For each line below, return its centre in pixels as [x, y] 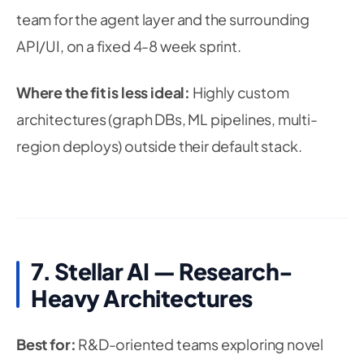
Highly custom [239, 92]
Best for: [46, 344]
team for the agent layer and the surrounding [163, 19]
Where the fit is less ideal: [103, 92]
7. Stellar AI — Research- [162, 271]
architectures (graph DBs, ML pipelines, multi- [167, 119]
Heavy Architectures [142, 298]
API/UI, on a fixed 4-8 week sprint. [129, 46]
